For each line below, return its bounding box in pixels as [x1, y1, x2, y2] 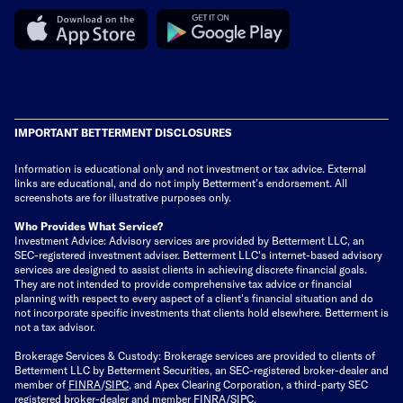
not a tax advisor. [14, 319, 95, 333]
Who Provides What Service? [14, 219, 163, 232]
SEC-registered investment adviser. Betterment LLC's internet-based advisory [14, 247, 382, 261]
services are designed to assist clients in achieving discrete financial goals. [14, 262, 367, 275]
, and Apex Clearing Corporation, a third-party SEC [129, 377, 368, 390]
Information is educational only [14, 161, 166, 175]
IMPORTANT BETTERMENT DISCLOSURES [14, 125, 235, 139]
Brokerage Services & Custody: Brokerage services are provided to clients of [14, 348, 375, 362]
